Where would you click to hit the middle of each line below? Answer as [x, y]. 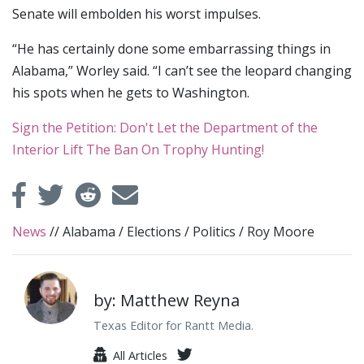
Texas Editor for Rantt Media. [173, 326]
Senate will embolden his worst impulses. [136, 14]
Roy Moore [281, 232]
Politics [214, 232]
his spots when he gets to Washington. [131, 93]
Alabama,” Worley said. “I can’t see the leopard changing [182, 71]
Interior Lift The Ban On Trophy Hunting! [138, 150]
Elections [154, 232]
